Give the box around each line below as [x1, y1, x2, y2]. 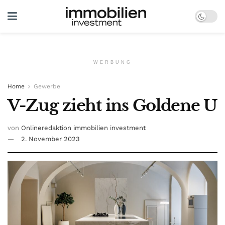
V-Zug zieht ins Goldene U [8, 95, 217, 116]
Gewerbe [34, 83, 60, 90]
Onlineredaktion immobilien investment [21, 124, 146, 132]
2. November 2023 [21, 135, 80, 143]
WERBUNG [93, 60, 132, 65]
